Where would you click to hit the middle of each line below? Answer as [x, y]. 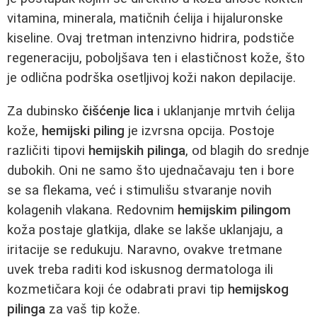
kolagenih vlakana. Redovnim [92, 210]
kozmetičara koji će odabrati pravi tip [117, 289]
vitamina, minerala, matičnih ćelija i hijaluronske [145, 18]
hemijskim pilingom [234, 210]
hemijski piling [83, 131]
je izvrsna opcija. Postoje [200, 131]
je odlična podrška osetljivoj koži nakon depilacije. [151, 77]
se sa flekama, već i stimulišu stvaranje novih [139, 190]
